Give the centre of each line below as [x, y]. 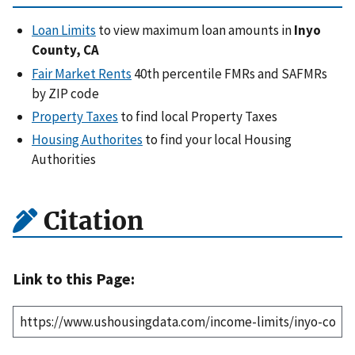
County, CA [65, 50]
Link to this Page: [74, 278]
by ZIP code [65, 93]
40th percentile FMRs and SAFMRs [229, 73]
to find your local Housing [217, 140]
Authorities [64, 160]
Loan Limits [64, 31]
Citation [90, 221]
